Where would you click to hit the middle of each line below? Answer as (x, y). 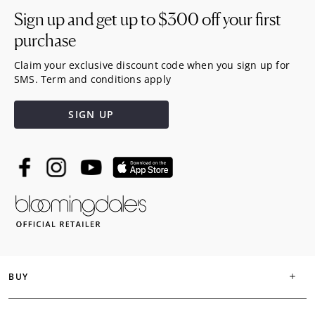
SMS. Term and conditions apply (92, 79)
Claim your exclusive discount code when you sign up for (152, 65)
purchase (45, 40)
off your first (240, 19)
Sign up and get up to (86, 19)
